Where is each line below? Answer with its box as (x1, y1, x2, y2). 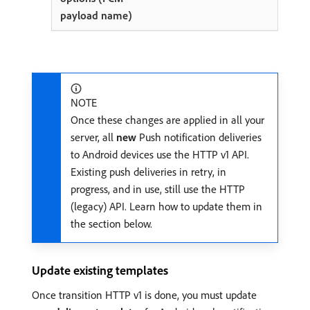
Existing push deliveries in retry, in (71, 165, 226, 179)
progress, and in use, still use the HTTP (71, 182, 245, 197)
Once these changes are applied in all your (71, 113, 264, 127)
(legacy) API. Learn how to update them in (71, 199, 262, 214)
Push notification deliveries (136, 130, 262, 145)
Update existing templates (32, 262, 168, 279)
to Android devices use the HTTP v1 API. (71, 147, 249, 162)
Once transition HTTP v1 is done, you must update (32, 288, 257, 302)
